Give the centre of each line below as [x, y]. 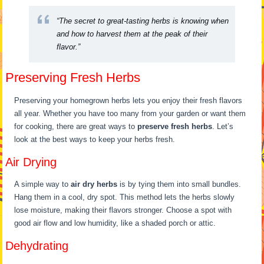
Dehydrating [37, 246]
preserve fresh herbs [175, 127]
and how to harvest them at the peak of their [132, 34]
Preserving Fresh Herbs [73, 78]
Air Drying [31, 162]
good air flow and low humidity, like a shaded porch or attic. [115, 223]
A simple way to [43, 184]
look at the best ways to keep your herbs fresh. [95, 140]
